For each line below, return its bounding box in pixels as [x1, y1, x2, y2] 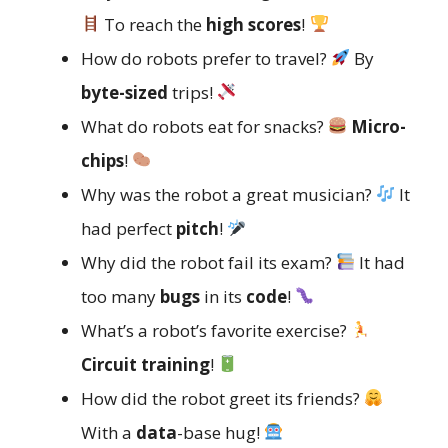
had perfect [81, 216, 176, 240]
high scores [206, 12, 302, 36]
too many [81, 284, 160, 308]
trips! [168, 80, 217, 104]
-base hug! [177, 420, 264, 444]
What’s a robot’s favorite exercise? [81, 318, 351, 342]
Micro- [351, 114, 407, 138]
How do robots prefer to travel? [81, 46, 331, 70]
